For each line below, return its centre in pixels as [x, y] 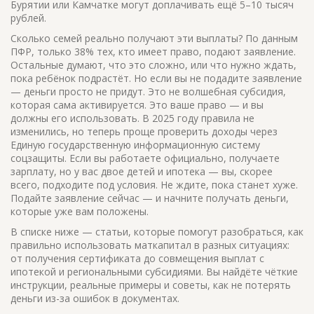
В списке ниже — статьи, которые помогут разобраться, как [157, 232]
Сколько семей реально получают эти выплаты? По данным [154, 38]
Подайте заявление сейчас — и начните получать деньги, [150, 198]
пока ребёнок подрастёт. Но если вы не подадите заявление [156, 78]
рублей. [28, 18]
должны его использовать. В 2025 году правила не [132, 118]
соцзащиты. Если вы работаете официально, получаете [145, 158]
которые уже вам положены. [80, 211]
